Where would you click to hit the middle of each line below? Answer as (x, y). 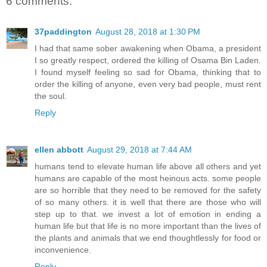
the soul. (51, 96)
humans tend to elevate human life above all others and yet (148, 167)
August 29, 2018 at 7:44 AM (139, 150)
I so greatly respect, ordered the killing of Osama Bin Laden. (148, 60)
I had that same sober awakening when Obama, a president (148, 49)
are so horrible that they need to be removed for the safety (148, 190)
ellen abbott (59, 150)
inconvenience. (63, 250)
